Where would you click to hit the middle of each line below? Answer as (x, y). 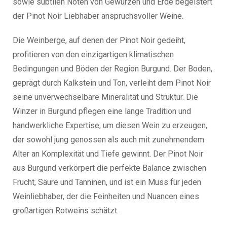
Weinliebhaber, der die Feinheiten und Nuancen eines (106, 196)
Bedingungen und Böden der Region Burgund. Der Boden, (112, 68)
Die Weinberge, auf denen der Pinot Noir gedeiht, (99, 40)
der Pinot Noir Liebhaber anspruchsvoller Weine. (98, 16)
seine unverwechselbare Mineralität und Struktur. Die (105, 97)
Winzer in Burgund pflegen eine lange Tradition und (102, 111)
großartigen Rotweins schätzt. (66, 210)
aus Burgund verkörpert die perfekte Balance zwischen (109, 168)
